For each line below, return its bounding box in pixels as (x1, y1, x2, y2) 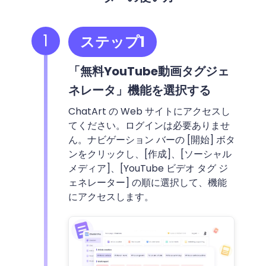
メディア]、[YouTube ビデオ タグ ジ (68, 161, 228, 175)
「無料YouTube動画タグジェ (68, 62, 229, 80)
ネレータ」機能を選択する (68, 81, 211, 99)
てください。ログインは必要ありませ (68, 118, 230, 132)
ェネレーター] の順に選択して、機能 (68, 175, 227, 189)
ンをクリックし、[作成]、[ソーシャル (68, 147, 232, 161)
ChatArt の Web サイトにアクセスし (68, 104, 230, 118)
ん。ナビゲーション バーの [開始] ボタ (68, 132, 235, 147)
